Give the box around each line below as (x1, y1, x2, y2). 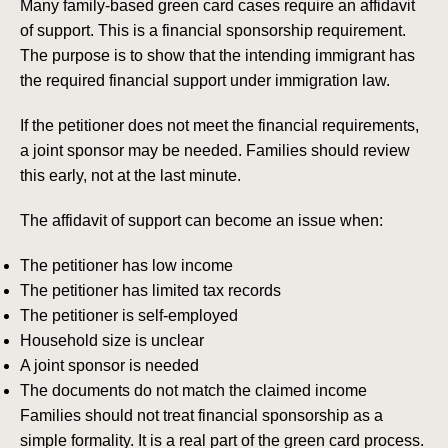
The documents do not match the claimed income (20, 382, 367, 400)
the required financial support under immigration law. (20, 72, 390, 90)
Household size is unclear (20, 332, 204, 350)
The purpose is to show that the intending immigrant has (20, 47, 415, 65)
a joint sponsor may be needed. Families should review (20, 142, 410, 160)
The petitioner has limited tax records (20, 282, 281, 300)
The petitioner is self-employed (20, 307, 238, 325)
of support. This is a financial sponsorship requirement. (20, 22, 406, 40)
